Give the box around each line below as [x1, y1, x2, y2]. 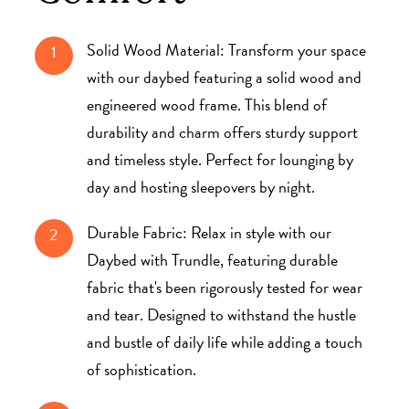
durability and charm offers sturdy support [86, 119, 358, 144]
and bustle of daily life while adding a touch [86, 329, 362, 354]
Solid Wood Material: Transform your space [86, 37, 366, 62]
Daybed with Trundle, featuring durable [86, 246, 338, 272]
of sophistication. [86, 356, 196, 382]
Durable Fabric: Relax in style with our [86, 219, 331, 245]
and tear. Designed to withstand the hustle [86, 301, 356, 327]
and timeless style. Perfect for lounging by [86, 146, 353, 172]
